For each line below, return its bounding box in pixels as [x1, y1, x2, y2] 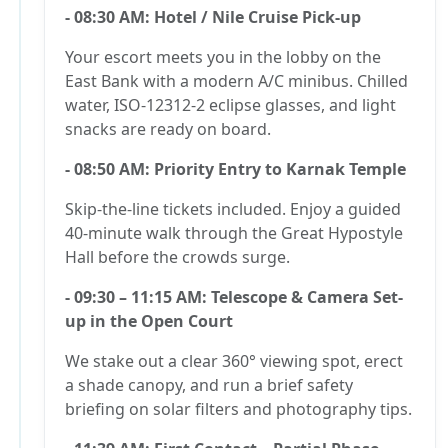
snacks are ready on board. [65, 117, 271, 140]
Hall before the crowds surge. [65, 245, 290, 268]
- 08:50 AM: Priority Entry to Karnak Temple [65, 157, 406, 180]
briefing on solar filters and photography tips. [65, 397, 412, 420]
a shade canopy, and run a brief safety [65, 373, 353, 396]
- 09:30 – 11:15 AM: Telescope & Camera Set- [65, 285, 403, 308]
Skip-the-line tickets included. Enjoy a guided [65, 197, 401, 220]
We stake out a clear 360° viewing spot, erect [65, 349, 403, 372]
